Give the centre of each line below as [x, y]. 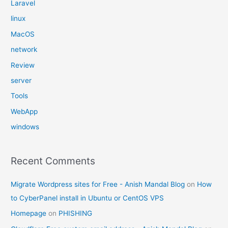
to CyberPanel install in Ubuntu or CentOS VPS [88, 198]
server [21, 81]
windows [25, 127]
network [24, 50]
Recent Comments [53, 161]
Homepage [29, 213]
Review [23, 65]
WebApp [24, 111]
